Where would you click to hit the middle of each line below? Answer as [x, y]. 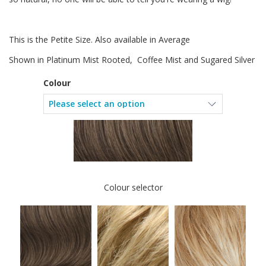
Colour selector [133, 187]
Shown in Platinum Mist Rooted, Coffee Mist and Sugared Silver [133, 59]
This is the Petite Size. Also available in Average [99, 39]
